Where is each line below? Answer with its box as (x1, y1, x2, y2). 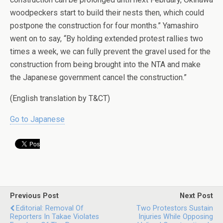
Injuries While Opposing (138, 213, 213, 221)
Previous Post (10, 192, 59, 200)
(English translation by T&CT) (10, 94, 110, 103)
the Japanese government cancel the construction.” (10, 73, 187, 82)
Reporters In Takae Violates (10, 213, 99, 221)
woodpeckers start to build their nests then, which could (10, 8, 204, 17)
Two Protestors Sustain (136, 204, 213, 213)
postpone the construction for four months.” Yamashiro (10, 21, 199, 30)
